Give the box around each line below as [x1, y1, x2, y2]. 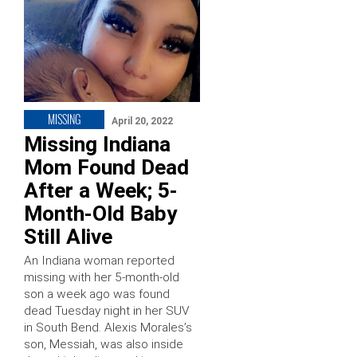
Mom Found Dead [24, 155, 189, 179]
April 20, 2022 [112, 115, 173, 127]
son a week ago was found [24, 286, 170, 301]
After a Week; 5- [24, 178, 178, 202]
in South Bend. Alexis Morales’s [24, 320, 192, 335]
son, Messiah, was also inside [24, 336, 183, 351]
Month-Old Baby [24, 201, 177, 226]
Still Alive [24, 224, 112, 249]
